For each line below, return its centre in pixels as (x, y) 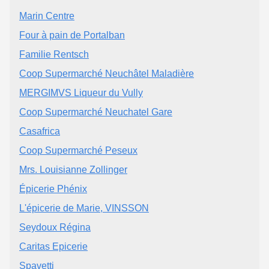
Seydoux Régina (55, 227)
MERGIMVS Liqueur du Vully (81, 92)
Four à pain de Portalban (72, 35)
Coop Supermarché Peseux (78, 150)
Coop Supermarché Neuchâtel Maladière (107, 73)
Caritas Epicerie (53, 246)
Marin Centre (47, 16)
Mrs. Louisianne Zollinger (73, 169)
